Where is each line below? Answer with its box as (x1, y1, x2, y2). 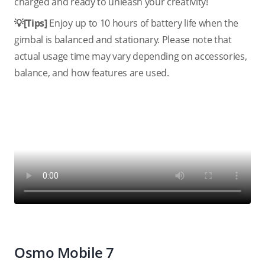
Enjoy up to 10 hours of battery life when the (47, 17, 239, 30)
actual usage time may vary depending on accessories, (14, 50, 247, 63)
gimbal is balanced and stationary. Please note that (14, 33, 232, 46)
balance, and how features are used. (14, 66, 169, 79)
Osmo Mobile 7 (14, 243, 114, 262)
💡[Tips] (14, 17, 47, 30)
